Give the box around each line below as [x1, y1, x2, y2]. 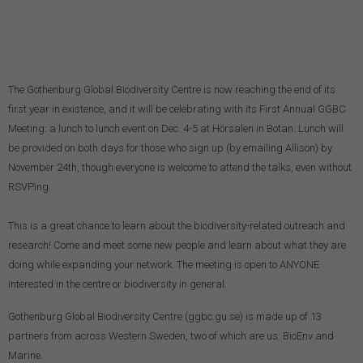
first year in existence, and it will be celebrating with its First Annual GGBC [8, 102, 346, 115]
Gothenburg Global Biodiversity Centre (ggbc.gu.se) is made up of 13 [8, 310, 322, 322]
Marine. [8, 348, 45, 361]
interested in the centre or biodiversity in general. [8, 277, 229, 290]
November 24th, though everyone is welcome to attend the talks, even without [8, 160, 352, 173]
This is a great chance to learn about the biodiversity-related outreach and [8, 219, 345, 232]
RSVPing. [8, 180, 53, 193]
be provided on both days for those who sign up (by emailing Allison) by [8, 141, 332, 154]
